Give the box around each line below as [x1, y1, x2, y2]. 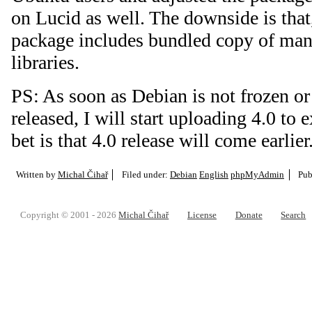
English [198, 169, 228, 180]
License [187, 210, 217, 221]
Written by [15, 169, 58, 180]
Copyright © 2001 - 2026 [20, 210, 119, 221]
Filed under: [121, 169, 170, 180]
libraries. [11, 51, 79, 73]
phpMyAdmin [230, 169, 284, 180]
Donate [235, 210, 263, 221]
